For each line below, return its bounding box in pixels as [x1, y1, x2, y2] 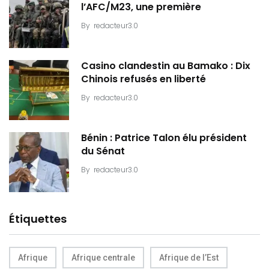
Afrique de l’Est [159, 252, 219, 262]
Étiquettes [9, 211, 67, 226]
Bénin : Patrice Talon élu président [81, 131, 247, 145]
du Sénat [81, 144, 125, 159]
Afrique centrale [71, 252, 135, 262]
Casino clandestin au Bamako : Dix [81, 59, 250, 73]
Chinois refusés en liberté [81, 72, 206, 86]
